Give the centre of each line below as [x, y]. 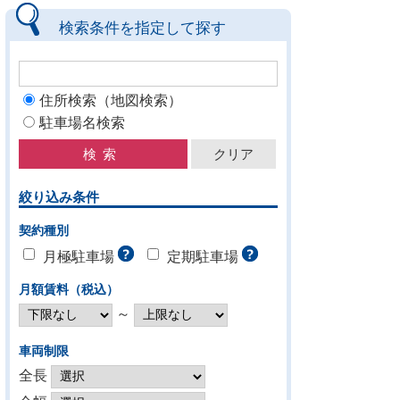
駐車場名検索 [82, 122]
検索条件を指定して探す [142, 26]
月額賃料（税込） [69, 289]
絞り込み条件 [59, 196]
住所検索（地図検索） [111, 100]
